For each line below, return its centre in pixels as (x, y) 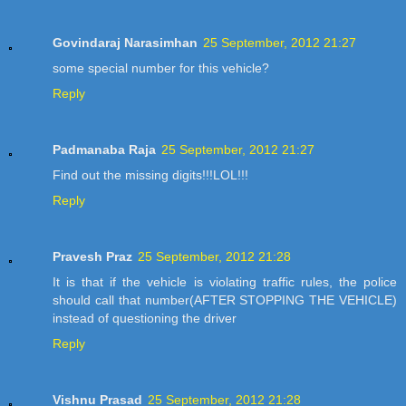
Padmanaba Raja (104, 149)
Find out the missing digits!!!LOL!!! (150, 174)
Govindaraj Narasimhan (125, 42)
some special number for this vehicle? (161, 68)
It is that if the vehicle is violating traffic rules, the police (225, 281)
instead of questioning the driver (145, 318)
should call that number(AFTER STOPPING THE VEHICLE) (225, 300)
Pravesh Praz (92, 256)
